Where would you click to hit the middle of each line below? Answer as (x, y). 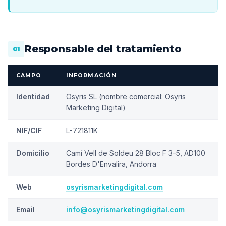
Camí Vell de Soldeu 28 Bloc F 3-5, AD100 (136, 153)
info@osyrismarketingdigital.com (125, 210)
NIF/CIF (29, 130)
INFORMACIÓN (91, 75)
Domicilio (33, 153)
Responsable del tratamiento (103, 49)
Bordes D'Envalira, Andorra (111, 164)
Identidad (33, 97)
